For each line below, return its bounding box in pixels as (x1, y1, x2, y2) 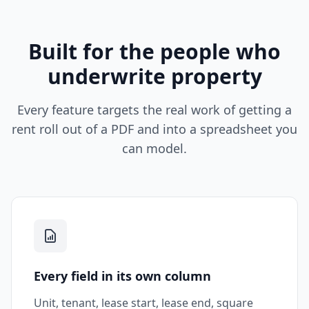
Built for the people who (28, 37, 281, 66)
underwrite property (47, 62, 262, 90)
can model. (122, 140, 187, 157)
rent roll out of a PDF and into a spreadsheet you (12, 121, 297, 137)
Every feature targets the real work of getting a (17, 101, 292, 118)
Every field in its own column (34, 268, 211, 284)
